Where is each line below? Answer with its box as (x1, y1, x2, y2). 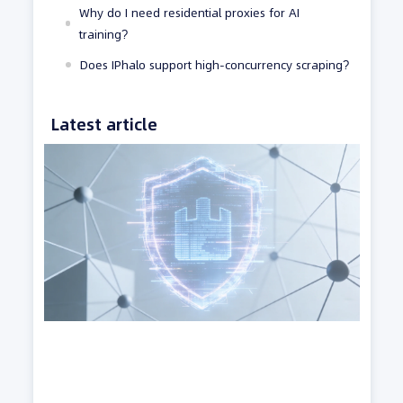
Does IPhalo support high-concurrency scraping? (79, 57, 349, 74)
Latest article (50, 113, 157, 137)
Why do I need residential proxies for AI (79, 4, 300, 22)
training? (79, 26, 129, 43)
